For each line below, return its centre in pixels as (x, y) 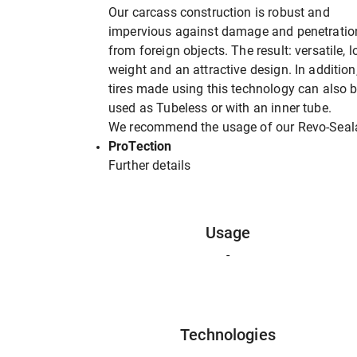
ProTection (140, 146)
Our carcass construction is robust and (219, 12)
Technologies (228, 335)
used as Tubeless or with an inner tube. (220, 108)
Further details (150, 165)
